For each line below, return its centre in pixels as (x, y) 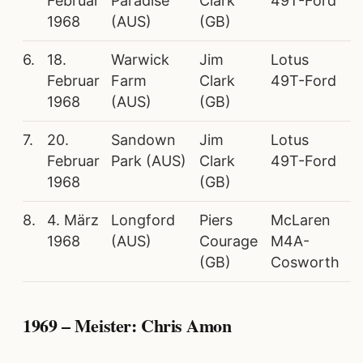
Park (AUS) (149, 160)
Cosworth (305, 262)
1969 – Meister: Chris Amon (127, 326)
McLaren (301, 220)
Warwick (140, 59)
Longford (143, 220)
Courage (228, 241)
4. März (73, 220)
